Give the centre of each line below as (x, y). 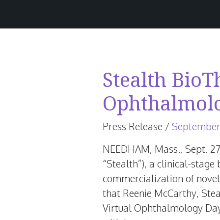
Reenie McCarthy (159, 193)
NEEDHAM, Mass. (141, 149)
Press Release (132, 126)
